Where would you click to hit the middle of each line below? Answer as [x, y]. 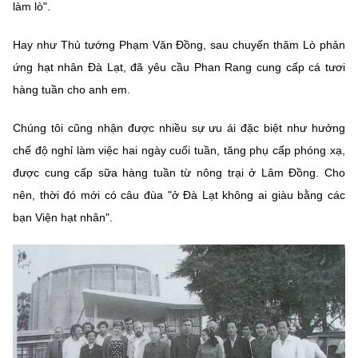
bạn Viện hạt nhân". [63, 218]
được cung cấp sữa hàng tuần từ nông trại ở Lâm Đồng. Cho [179, 173]
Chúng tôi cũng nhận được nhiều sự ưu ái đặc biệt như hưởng [179, 128]
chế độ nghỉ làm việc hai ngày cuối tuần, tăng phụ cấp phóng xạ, [179, 151]
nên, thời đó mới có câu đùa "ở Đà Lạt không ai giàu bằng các [179, 195]
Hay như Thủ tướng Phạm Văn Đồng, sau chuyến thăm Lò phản [179, 45]
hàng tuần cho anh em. [72, 90]
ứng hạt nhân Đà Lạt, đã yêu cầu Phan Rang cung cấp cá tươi [179, 68]
